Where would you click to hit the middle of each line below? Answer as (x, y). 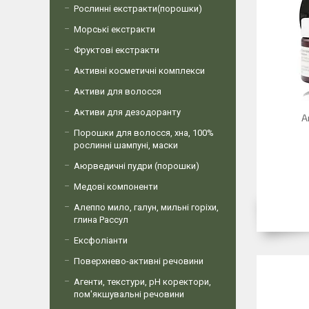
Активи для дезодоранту (127, 112)
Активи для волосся (118, 91)
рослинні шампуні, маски (126, 145)
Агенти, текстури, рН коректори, (142, 282)
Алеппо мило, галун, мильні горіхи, (146, 207)
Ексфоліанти (101, 240)
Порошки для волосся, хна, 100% (144, 133)
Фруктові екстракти (117, 50)
